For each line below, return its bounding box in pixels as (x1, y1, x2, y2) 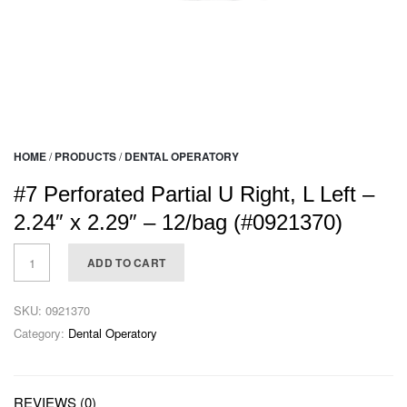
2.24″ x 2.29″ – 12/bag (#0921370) (14, 210, 342, 235)
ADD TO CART (87, 254, 166, 272)
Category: (14, 324, 68, 342)
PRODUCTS (55, 148, 116, 165)
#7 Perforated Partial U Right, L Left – (14, 182, 374, 207)
